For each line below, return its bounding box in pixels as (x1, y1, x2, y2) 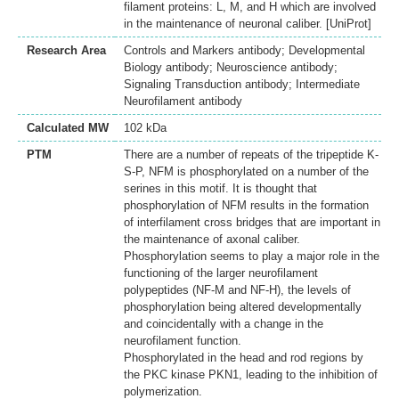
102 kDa (124, 121, 167, 135)
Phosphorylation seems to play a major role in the (124, 249, 379, 264)
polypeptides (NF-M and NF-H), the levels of (124, 283, 351, 297)
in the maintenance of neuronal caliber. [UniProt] (124, 17, 371, 31)
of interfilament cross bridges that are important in (124, 216, 380, 230)
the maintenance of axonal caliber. (124, 232, 300, 247)
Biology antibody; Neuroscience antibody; (124, 61, 338, 75)
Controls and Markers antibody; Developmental (124, 44, 365, 58)
